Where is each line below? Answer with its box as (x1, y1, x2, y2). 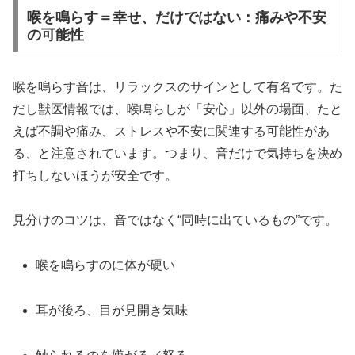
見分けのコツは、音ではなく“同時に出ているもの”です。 (13, 213, 338, 227)
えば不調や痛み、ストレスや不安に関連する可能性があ (13, 124, 330, 138)
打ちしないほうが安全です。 (13, 168, 177, 182)
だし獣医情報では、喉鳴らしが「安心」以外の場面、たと (13, 101, 342, 116)
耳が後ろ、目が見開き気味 (36, 303, 189, 317)
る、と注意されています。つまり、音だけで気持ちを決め (13, 146, 342, 160)
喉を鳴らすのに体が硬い (36, 258, 176, 273)
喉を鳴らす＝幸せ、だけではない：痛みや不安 (26, 9, 326, 25)
